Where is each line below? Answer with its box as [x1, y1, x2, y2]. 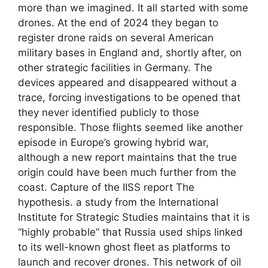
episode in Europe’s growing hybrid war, [18, 136, 209, 148]
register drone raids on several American [18, 31, 214, 44]
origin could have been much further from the [18, 166, 236, 178]
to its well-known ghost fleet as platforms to [18, 240, 230, 253]
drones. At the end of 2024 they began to [18, 16, 218, 29]
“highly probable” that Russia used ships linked [18, 226, 243, 238]
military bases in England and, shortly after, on [18, 46, 242, 59]
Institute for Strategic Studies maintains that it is [18, 211, 250, 223]
